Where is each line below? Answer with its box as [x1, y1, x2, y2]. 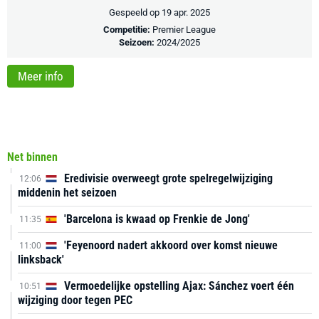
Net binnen [7, 150, 58, 164]
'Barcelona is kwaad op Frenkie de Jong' [61, 211, 250, 226]
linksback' [18, 252, 64, 266]
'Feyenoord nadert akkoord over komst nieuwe [61, 238, 278, 252]
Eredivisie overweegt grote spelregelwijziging [61, 171, 273, 185]
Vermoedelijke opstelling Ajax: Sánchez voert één [61, 278, 294, 293]
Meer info [18, 68, 63, 83]
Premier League [152, 24, 216, 36]
